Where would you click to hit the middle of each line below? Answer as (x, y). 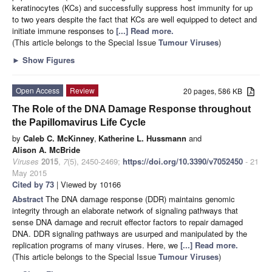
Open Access (38, 90)
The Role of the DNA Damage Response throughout (131, 109)
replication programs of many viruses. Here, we (96, 245)
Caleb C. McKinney (59, 138)
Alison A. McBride (46, 149)
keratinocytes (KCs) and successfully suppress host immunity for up (132, 7)
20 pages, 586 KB (216, 90)
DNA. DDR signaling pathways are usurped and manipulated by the (130, 233)
